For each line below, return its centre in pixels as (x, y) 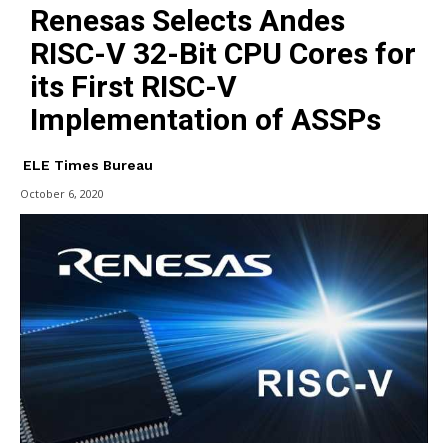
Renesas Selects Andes (187, 20)
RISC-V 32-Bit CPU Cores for (223, 53)
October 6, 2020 (62, 193)
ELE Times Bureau (88, 164)
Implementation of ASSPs (205, 119)
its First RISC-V (133, 86)
